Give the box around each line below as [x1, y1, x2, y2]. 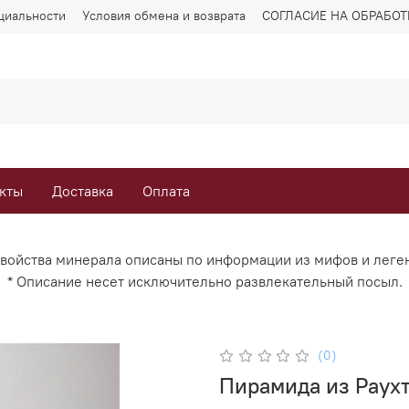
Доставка [52, 182, 113, 201]
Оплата [142, 182, 190, 201]
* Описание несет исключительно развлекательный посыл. [6, 271, 403, 290]
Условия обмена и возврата [82, 6, 246, 24]
